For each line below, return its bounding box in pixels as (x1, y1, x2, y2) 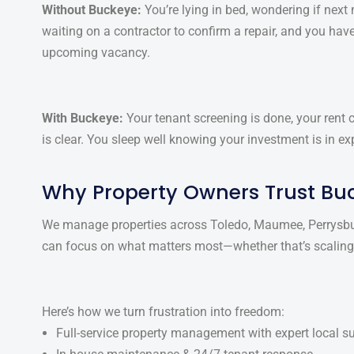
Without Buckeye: (42, 2, 141, 17)
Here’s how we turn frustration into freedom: (42, 303, 284, 319)
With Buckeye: (42, 110, 123, 126)
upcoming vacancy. (42, 44, 150, 60)
